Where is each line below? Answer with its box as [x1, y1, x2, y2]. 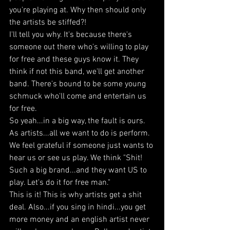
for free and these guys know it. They [9, 54, 141, 65]
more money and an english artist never [9, 215, 151, 225]
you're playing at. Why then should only [9, 5, 148, 15]
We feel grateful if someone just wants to [9, 141, 155, 151]
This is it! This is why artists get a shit [9, 190, 144, 200]
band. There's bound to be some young [9, 79, 148, 89]
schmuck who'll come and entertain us [9, 91, 148, 102]
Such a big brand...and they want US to [9, 165, 149, 176]
